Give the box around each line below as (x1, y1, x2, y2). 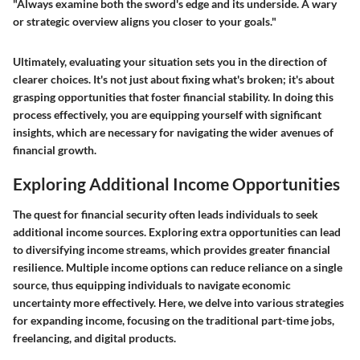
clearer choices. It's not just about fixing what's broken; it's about (13, 72, 334, 87)
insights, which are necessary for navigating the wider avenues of (13, 125, 333, 140)
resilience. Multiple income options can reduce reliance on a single (13, 260, 342, 274)
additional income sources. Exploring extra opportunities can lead (13, 224, 341, 239)
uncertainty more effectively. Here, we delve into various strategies (13, 295, 344, 309)
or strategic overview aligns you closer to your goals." (13, 14, 276, 29)
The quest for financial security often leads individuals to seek (13, 207, 318, 221)
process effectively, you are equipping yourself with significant (13, 108, 321, 122)
